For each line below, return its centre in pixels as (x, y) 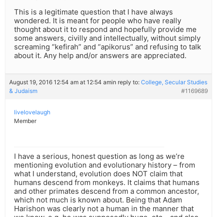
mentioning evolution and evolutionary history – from (105, 165)
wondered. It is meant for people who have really (98, 21)
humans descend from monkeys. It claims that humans (107, 183)
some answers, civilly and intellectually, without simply (107, 38)
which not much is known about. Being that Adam (98, 200)
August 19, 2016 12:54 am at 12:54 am (60, 82)
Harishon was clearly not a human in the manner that (104, 209)
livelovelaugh (32, 112)
